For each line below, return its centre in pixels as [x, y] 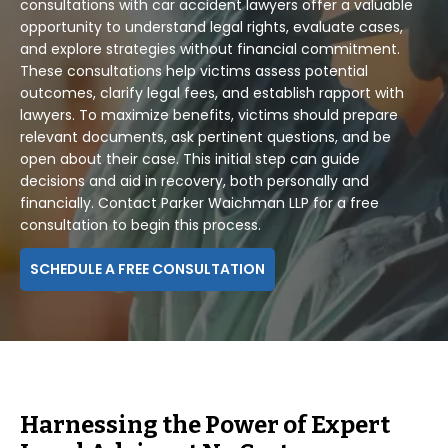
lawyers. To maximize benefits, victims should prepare [209, 115]
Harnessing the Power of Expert [205, 425]
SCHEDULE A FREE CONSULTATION [147, 269]
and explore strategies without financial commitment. [210, 49]
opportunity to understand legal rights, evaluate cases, [211, 27]
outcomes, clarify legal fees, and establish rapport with [212, 93]
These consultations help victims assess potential [194, 71]
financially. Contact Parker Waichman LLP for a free [199, 203]
